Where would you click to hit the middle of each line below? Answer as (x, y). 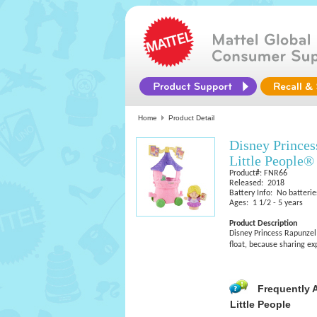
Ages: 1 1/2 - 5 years (266, 203)
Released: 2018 (257, 183)
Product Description (263, 224)
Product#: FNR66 (258, 173)
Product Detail (191, 118)
